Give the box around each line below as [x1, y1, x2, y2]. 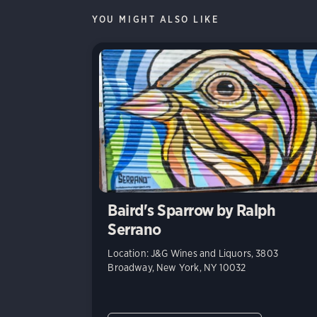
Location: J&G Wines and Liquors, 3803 [108, 248, 278, 260]
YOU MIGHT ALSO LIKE [92, 13, 219, 25]
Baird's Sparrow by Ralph [108, 200, 276, 221]
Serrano [108, 219, 161, 240]
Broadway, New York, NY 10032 [108, 262, 246, 274]
